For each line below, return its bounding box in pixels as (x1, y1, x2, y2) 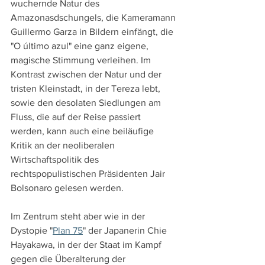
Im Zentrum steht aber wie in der (11, 211, 147, 221)
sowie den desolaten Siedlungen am (11, 97, 163, 108)
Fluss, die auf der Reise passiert (11, 111, 143, 122)
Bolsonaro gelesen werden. (11, 182, 124, 193)
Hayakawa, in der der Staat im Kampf (11, 239, 164, 250)
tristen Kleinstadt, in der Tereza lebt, (11, 83, 163, 93)
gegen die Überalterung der (11, 253, 128, 264)
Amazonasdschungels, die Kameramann (11, 12, 178, 22)
